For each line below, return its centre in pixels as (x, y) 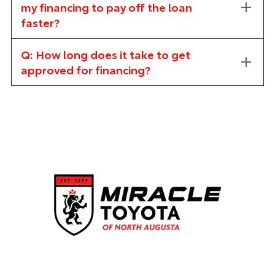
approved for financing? (85, 69)
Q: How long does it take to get (105, 54)
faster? (40, 22)
